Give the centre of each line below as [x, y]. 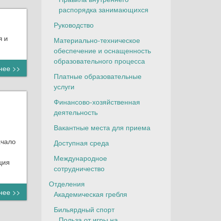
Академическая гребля [90, 194]
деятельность [75, 112]
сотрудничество [79, 168]
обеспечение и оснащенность [102, 50]
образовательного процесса [99, 61]
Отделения [67, 184]
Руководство [74, 25]
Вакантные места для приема [102, 127]
